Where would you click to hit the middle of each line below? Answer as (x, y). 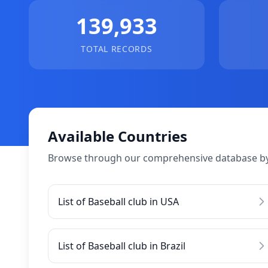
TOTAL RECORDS (117, 49)
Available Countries (118, 136)
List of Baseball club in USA (118, 202)
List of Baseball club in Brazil (122, 246)
